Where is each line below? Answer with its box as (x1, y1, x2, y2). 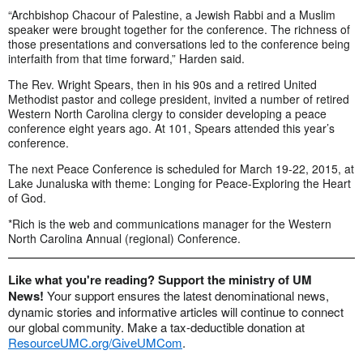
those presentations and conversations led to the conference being (8, 36, 350, 53)
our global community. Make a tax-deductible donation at (8, 318, 305, 336)
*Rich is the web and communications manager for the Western (8, 216, 331, 233)
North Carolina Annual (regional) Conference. (8, 230, 241, 247)
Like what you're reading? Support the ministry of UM (8, 271, 312, 289)
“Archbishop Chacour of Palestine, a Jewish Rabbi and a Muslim (8, 6, 335, 23)
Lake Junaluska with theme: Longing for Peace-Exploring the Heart (8, 175, 351, 192)
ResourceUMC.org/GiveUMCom (8, 334, 182, 352)
